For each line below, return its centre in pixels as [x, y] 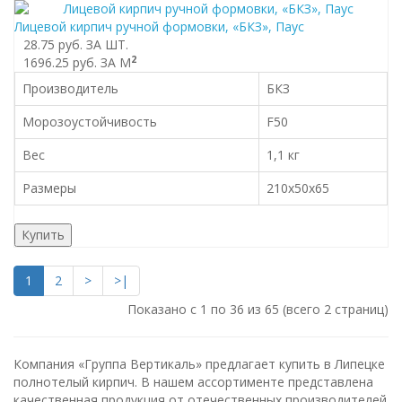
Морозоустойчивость [90, 122]
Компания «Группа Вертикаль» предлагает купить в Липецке [199, 364]
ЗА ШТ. [107, 44]
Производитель [70, 88]
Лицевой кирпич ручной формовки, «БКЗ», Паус [159, 26]
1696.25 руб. [60, 62]
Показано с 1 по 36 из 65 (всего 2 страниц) [258, 309]
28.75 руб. [53, 44]
